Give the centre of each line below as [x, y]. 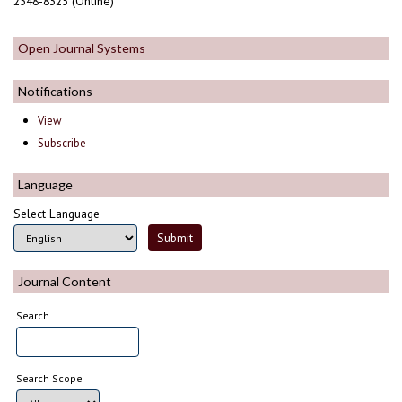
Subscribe [62, 143]
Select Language [57, 213]
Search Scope [50, 379]
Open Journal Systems [82, 48]
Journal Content [65, 282]
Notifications [55, 91]
